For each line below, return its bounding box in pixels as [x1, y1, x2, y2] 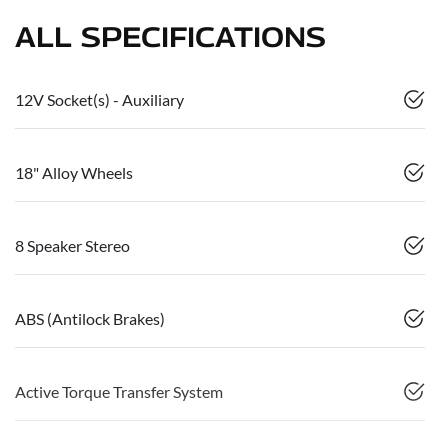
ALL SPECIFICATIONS [15, 20, 326, 54]
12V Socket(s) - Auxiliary [15, 90, 184, 110]
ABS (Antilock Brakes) [15, 309, 165, 329]
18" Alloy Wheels [15, 163, 133, 183]
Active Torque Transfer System [15, 382, 223, 402]
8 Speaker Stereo [15, 236, 130, 256]
